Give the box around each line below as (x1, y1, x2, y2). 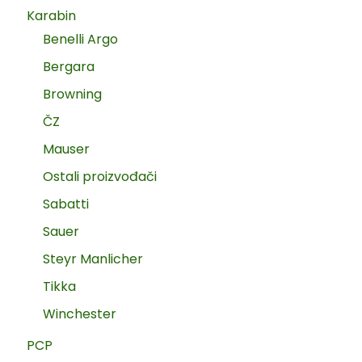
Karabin (27, 6, 77, 26)
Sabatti (43, 195, 90, 214)
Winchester (43, 305, 117, 324)
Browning (43, 85, 103, 104)
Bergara (43, 57, 95, 77)
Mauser (43, 140, 90, 159)
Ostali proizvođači (43, 167, 158, 187)
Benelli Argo (43, 30, 119, 49)
